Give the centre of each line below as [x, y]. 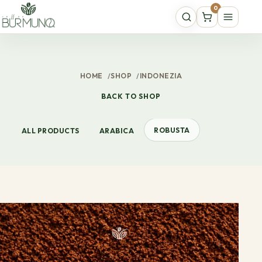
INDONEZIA [161, 76]
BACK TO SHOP [131, 96]
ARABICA [117, 130]
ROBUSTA [172, 130]
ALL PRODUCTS [51, 130]
